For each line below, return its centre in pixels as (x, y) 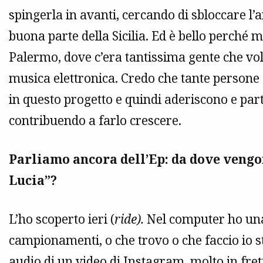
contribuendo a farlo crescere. (95, 121)
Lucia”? (33, 181)
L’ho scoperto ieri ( (62, 219)
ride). (131, 219)
